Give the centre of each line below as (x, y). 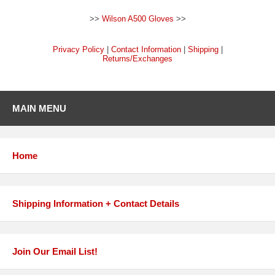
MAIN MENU (39, 109)
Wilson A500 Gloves (137, 19)
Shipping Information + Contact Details (96, 204)
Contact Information (146, 50)
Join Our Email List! (55, 252)
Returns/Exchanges (137, 59)
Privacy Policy (78, 50)
